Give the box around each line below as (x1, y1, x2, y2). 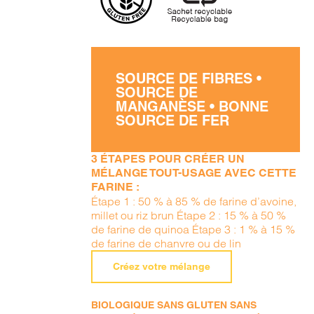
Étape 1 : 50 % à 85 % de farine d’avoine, (91, 194, 297, 208)
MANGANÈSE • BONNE (116, 98, 269, 115)
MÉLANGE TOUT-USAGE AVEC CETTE (91, 166, 297, 179)
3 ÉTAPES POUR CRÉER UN (91, 152, 245, 165)
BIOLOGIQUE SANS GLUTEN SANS (91, 299, 257, 310)
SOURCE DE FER (116, 112, 230, 129)
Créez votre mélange (113, 261, 211, 272)
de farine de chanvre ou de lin (91, 236, 242, 250)
